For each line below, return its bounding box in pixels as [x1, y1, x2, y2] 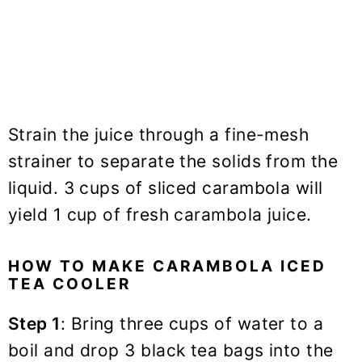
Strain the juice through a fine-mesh [8, 124, 309, 145]
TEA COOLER [8, 275, 131, 294]
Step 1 [8, 314, 61, 335]
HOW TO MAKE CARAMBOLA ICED [8, 257, 326, 276]
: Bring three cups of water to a [60, 314, 324, 335]
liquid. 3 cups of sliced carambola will [8, 178, 323, 199]
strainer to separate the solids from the [8, 151, 339, 172]
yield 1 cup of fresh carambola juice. [8, 204, 312, 225]
